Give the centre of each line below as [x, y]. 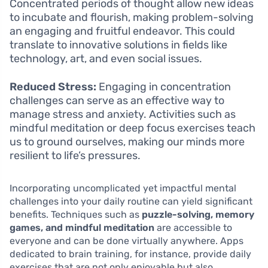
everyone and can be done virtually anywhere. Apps [127, 240]
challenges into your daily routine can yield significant [131, 201]
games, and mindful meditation [82, 227]
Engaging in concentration [164, 86]
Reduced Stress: [53, 86]
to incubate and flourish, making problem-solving [132, 17]
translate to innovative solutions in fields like [118, 45]
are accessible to [193, 227]
